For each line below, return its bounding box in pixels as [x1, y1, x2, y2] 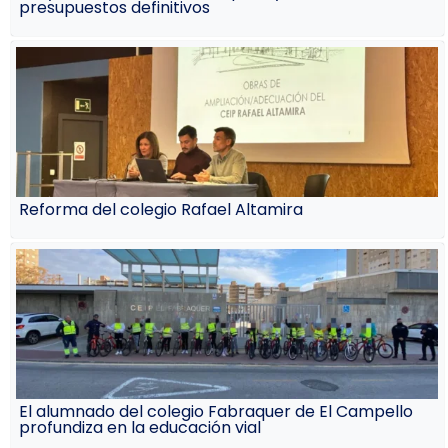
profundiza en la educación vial [19, 415, 262, 439]
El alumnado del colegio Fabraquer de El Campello [19, 399, 414, 423]
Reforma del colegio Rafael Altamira [19, 197, 304, 221]
